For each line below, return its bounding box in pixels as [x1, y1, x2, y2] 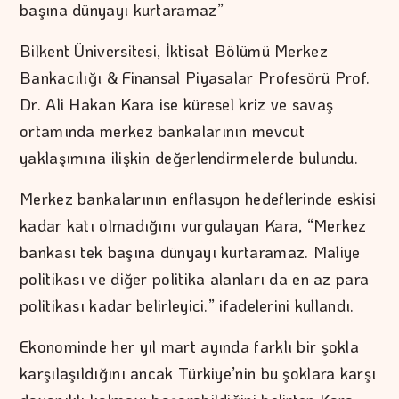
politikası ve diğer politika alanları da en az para [20, 268, 370, 290]
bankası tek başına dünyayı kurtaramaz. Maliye [20, 241, 361, 264]
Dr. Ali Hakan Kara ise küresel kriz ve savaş [20, 94, 334, 116]
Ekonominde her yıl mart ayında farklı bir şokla [20, 336, 360, 358]
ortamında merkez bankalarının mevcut [20, 120, 305, 142]
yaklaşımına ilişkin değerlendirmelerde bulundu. [20, 147, 359, 169]
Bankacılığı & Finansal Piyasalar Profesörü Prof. [20, 67, 370, 89]
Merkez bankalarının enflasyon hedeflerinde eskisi [20, 188, 377, 210]
